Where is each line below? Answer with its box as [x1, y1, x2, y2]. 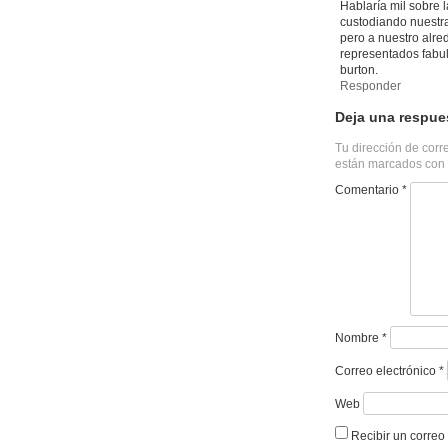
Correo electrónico [335, 363, 439, 378]
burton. [340, 63, 378, 77]
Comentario [335, 183, 402, 197]
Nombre [335, 330, 382, 345]
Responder [340, 79, 401, 93]
